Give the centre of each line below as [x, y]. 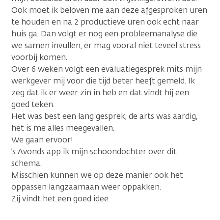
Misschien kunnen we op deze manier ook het [97, 175]
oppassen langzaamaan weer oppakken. [86, 187]
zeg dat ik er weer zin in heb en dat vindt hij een [100, 93]
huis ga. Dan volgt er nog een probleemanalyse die [104, 34]
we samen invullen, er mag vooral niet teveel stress [106, 45]
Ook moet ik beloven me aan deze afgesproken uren [109, 10]
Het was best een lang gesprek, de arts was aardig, [104, 116]
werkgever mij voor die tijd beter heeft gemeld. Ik [103, 81]
